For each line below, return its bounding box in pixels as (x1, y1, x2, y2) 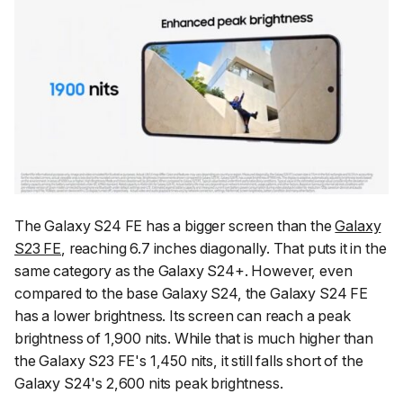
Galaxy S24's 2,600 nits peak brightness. (14, 373, 283, 392)
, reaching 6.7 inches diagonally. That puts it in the (61, 238, 387, 257)
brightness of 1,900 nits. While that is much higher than (14, 328, 373, 347)
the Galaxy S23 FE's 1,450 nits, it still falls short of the (14, 351, 363, 370)
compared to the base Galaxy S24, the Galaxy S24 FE (14, 283, 368, 302)
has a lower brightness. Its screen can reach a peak (14, 306, 351, 325)
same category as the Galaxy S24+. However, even (14, 261, 353, 280)
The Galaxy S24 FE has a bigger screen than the (14, 216, 336, 235)
